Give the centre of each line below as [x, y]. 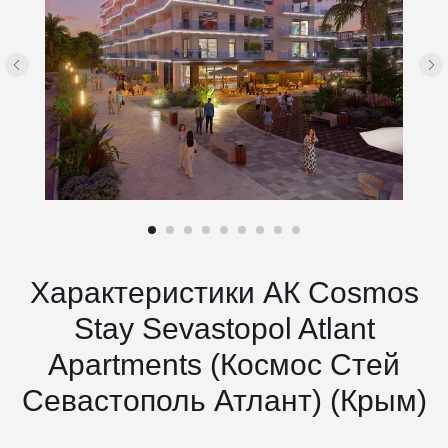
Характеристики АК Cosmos [224, 292]
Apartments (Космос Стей [224, 364]
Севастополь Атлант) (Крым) [224, 400]
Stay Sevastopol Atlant [224, 328]
